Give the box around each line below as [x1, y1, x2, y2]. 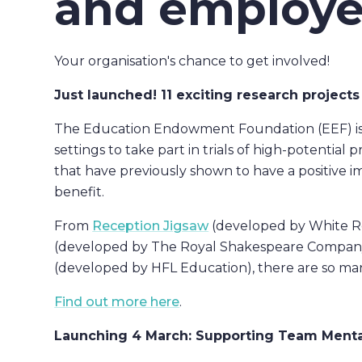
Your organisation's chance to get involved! [54, 53, 330, 69]
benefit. [54, 183, 105, 200]
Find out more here [54, 293, 180, 309]
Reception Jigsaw [92, 217, 209, 234]
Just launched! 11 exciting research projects [54, 86, 360, 103]
